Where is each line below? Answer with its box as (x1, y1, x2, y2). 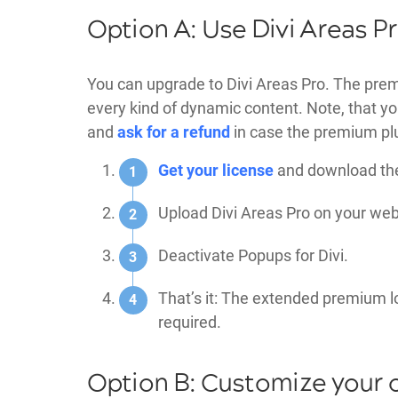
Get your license (157, 160, 274, 179)
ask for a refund (116, 122, 230, 141)
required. (157, 312, 221, 331)
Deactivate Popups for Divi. (157, 245, 348, 265)
